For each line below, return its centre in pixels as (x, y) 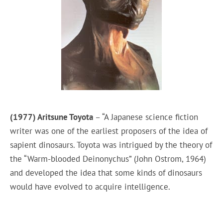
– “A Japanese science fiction (146, 117)
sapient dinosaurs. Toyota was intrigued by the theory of (111, 145)
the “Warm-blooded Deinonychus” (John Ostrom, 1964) (108, 159)
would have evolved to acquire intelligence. (91, 187)
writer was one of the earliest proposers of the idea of (109, 131)
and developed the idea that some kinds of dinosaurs (106, 173)
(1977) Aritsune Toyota (52, 117)
